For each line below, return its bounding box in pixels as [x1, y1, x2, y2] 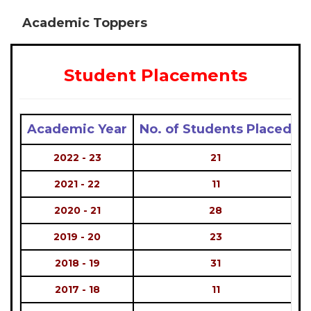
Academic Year [27, 121, 127, 137]
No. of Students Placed [140, 121, 292, 137]
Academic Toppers [22, 15, 147, 31]
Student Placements [64, 65, 247, 85]
